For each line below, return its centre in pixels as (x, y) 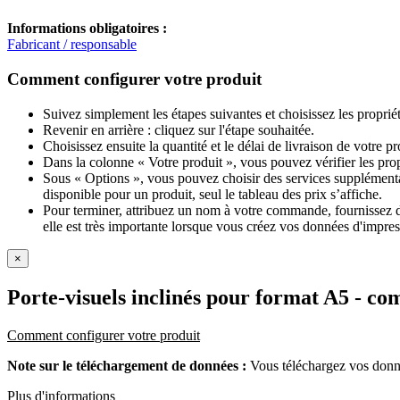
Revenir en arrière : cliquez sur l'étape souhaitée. (179, 129)
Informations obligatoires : (87, 29)
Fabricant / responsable (72, 45)
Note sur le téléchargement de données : (129, 365)
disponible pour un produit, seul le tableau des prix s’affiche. (212, 194)
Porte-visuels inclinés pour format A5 (178, 297)
